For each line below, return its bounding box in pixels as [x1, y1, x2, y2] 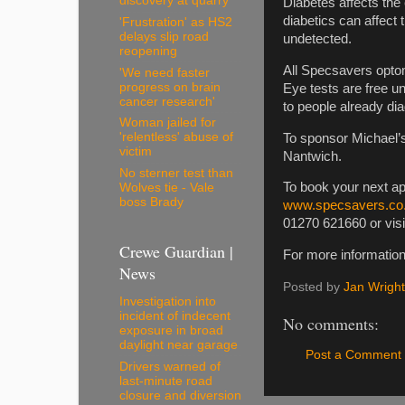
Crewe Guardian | [119, 240, 233, 262]
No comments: [283, 313, 379, 335]
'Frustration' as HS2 [119, 14, 232, 29]
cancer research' [119, 94, 215, 108]
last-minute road [119, 373, 212, 388]
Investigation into [119, 294, 216, 308]
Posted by [283, 280, 344, 295]
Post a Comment [306, 347, 401, 362]
